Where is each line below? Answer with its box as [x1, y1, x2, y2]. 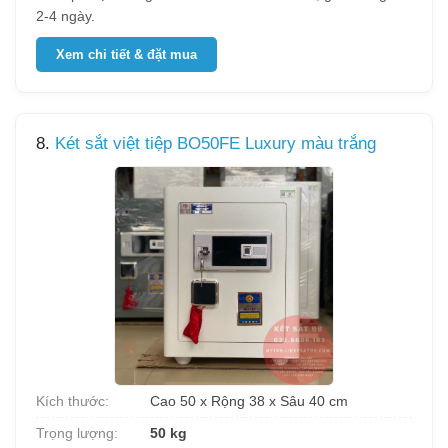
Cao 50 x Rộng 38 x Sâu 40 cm [146, 393, 348, 409]
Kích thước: [36, 393, 109, 409]
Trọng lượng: [36, 425, 118, 441]
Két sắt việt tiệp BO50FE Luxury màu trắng [55, 134, 376, 153]
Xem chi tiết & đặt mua [56, 47, 197, 62]
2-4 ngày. [36, 8, 95, 24]
